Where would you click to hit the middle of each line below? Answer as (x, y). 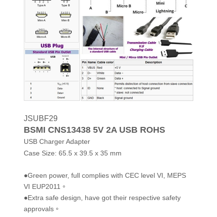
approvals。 (42, 209)
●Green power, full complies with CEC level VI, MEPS (105, 176)
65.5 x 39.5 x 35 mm (90, 153)
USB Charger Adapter (57, 141)
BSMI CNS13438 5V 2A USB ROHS (94, 130)
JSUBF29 (41, 118)
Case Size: (40, 153)
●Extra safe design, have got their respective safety (102, 198)
